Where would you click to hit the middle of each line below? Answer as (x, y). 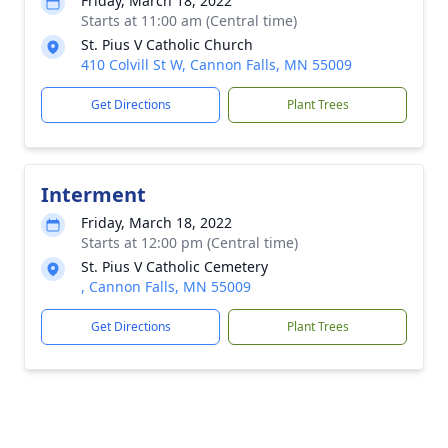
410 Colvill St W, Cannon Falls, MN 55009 (216, 64)
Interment (93, 194)
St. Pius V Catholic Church (167, 44)
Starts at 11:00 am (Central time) (189, 20)
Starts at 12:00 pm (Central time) (189, 242)
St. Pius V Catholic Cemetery (174, 266)
